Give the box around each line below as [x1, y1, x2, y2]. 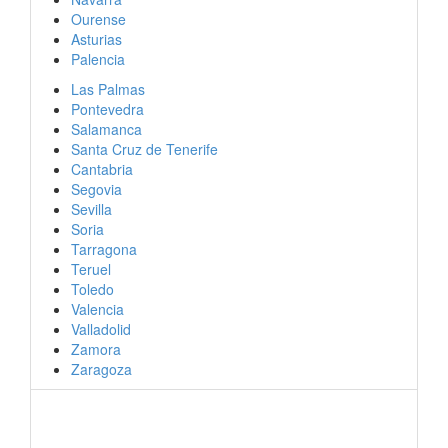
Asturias [71, 29, 122, 49]
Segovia [71, 179, 122, 199]
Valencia [71, 299, 124, 319]
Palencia [71, 49, 125, 69]
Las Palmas [71, 79, 145, 99]
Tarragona [71, 239, 137, 259]
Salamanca [71, 119, 142, 139]
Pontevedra [71, 99, 144, 119]
